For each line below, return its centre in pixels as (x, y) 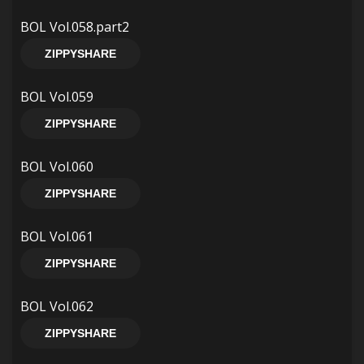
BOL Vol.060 (57, 167)
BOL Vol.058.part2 (75, 27)
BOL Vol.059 (57, 97)
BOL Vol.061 (57, 236)
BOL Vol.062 (57, 306)
